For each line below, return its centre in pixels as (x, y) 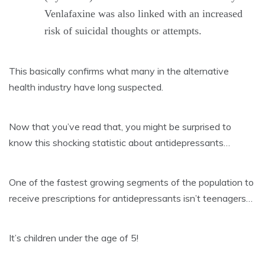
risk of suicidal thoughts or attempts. (123, 31)
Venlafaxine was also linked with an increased (143, 14)
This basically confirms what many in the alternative (119, 71)
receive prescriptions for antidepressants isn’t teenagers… (131, 198)
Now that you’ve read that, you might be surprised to (120, 127)
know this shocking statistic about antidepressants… (119, 143)
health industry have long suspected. (86, 87)
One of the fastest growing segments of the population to (131, 182)
